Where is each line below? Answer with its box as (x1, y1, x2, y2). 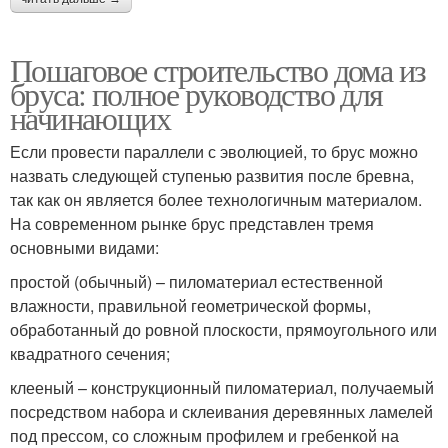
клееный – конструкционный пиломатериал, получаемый (10, 375, 434, 399)
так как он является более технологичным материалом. (10, 187, 422, 211)
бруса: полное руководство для (10, 71, 383, 115)
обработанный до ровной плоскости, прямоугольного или (10, 317, 437, 341)
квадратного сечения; (10, 341, 170, 365)
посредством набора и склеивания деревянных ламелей (10, 399, 433, 423)
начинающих (10, 95, 170, 139)
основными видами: (10, 235, 159, 259)
